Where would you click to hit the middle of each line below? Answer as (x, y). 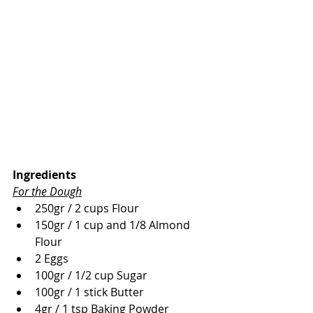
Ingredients (44, 175)
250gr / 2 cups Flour (87, 209)
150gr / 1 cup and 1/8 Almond (114, 225)
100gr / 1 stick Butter (89, 292)
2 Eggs (52, 259)
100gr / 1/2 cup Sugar (91, 276)
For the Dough (47, 192)
